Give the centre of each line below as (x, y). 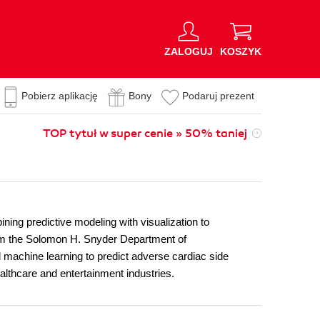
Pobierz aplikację (60, 96)
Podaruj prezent (218, 96)
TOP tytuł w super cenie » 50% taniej (145, 134)
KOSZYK (241, 51)
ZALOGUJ (189, 51)
